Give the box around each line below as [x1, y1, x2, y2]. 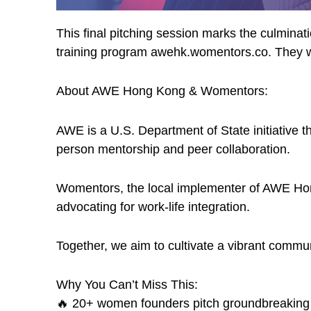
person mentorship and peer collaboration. [56, 142, 290, 156]
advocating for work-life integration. [56, 199, 250, 214]
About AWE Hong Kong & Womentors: [56, 84, 268, 99]
